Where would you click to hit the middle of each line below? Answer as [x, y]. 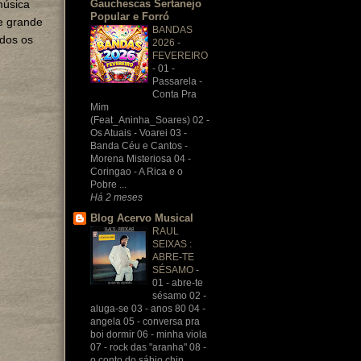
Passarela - [177, 81]
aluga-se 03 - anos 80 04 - [148, 309]
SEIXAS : [172, 244]
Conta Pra [174, 94]
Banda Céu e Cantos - [139, 145]
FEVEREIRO [180, 55]
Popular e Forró [130, 16]
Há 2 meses [116, 197]
